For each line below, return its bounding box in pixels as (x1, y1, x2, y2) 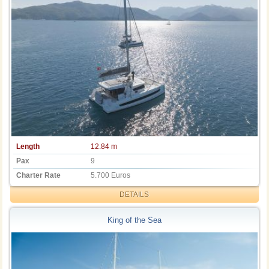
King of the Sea (107, 216, 162, 225)
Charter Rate (16, 171, 61, 180)
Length (16, 142, 40, 151)
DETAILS (119, 190, 150, 199)
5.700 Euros (91, 171, 131, 180)
